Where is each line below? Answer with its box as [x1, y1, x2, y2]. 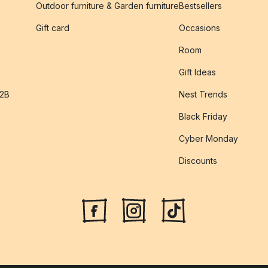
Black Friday [179, 111, 227, 121]
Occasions [179, 23, 220, 33]
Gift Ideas [179, 67, 216, 77]
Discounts [179, 156, 217, 166]
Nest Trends [179, 89, 227, 99]
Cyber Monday [179, 133, 238, 144]
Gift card [36, 23, 69, 33]
